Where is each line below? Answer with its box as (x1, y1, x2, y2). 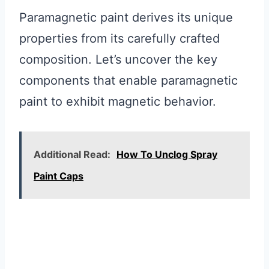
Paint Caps (34, 169, 83, 182)
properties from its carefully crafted (19, 31, 220, 46)
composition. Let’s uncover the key (19, 52, 217, 67)
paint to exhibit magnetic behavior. (19, 94, 216, 109)
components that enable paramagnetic (19, 73, 238, 88)
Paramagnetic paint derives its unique (19, 10, 233, 25)
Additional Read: (34, 148, 110, 160)
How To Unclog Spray (116, 148, 217, 160)
